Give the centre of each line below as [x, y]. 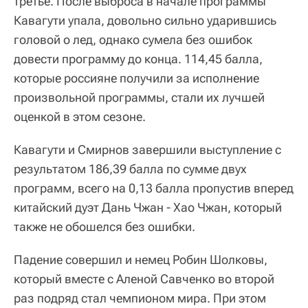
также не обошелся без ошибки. [104, 227]
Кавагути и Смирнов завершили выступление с [147, 150]
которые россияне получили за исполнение [136, 78]
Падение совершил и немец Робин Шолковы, [141, 260]
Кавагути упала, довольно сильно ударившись [145, 21]
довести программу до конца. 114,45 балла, [138, 59]
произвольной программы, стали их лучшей [139, 98]
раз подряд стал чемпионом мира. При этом [140, 298]
